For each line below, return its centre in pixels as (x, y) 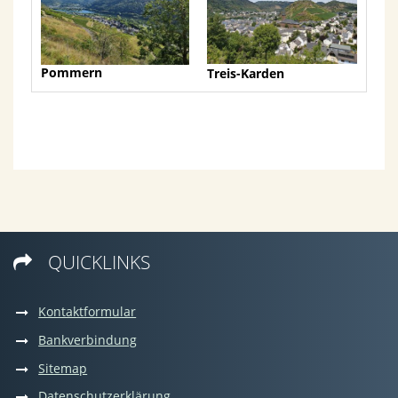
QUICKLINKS (99, 262)
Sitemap (63, 368)
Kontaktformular (88, 311)
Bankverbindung (88, 339)
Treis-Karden (245, 73)
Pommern (71, 73)
